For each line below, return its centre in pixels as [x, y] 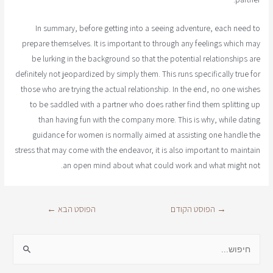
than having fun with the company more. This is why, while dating [149, 120]
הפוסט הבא [76, 209]
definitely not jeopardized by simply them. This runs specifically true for [137, 74]
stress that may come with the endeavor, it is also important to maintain [137, 150]
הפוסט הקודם [194, 209]
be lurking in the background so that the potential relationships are [146, 59]
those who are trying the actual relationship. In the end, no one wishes [140, 89]
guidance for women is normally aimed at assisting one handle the [146, 135]
